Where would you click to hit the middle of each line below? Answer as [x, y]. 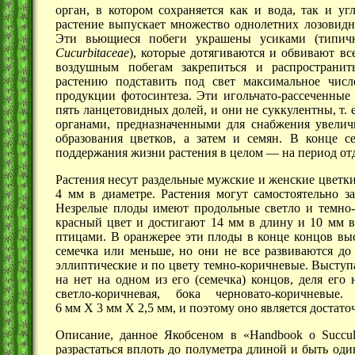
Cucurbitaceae [92, 53]
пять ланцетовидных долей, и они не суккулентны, [198, 110]
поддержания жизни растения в [143, 153]
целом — [254, 153]
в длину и [277, 223]
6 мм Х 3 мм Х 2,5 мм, [116, 308]
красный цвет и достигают [133, 223]
